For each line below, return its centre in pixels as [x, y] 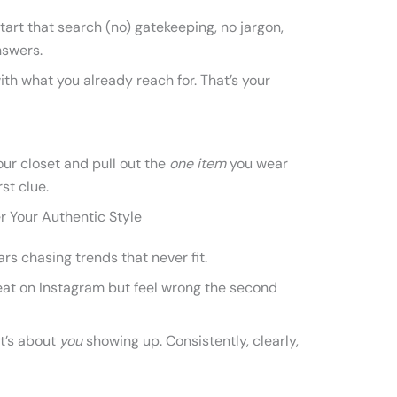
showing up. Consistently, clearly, [191, 341]
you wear [257, 163]
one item [198, 163]
